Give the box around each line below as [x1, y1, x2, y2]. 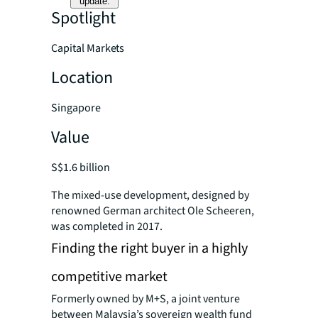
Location [51, 65, 114, 90]
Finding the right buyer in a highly [51, 238, 248, 258]
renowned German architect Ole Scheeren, [51, 203, 254, 219]
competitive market [51, 267, 168, 287]
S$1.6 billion [51, 160, 110, 175]
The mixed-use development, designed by [51, 187, 249, 203]
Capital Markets [51, 40, 125, 56]
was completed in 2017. [51, 219, 163, 234]
